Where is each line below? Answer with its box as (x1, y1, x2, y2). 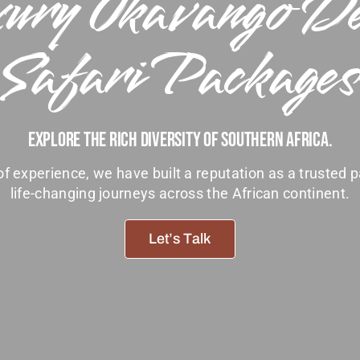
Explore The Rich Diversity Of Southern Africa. (27, 128, 333, 153)
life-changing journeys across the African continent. (10, 185, 350, 202)
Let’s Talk (148, 231, 212, 247)
